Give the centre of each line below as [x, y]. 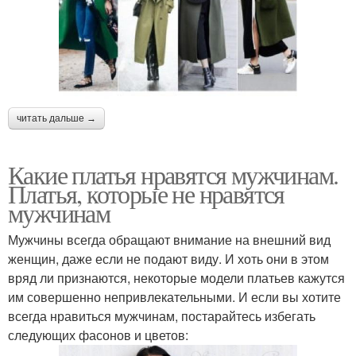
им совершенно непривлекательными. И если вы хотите [174, 296]
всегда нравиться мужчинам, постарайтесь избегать [162, 315]
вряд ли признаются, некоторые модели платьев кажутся [176, 277]
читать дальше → [56, 118]
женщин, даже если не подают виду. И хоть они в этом [168, 258]
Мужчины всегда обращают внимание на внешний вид [169, 239]
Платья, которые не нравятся [146, 193]
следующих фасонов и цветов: [98, 335]
